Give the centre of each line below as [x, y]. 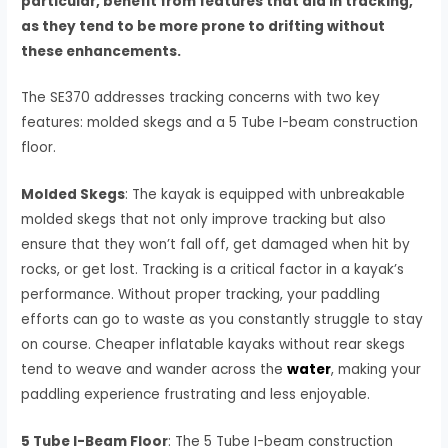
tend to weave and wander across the [154, 370]
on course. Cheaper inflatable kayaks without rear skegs [213, 345]
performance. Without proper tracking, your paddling [201, 295]
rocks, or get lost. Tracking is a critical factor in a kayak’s [213, 270]
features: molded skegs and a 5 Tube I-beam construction [220, 123]
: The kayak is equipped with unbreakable [265, 195]
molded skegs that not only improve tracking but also [204, 220]
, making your [376, 370]
